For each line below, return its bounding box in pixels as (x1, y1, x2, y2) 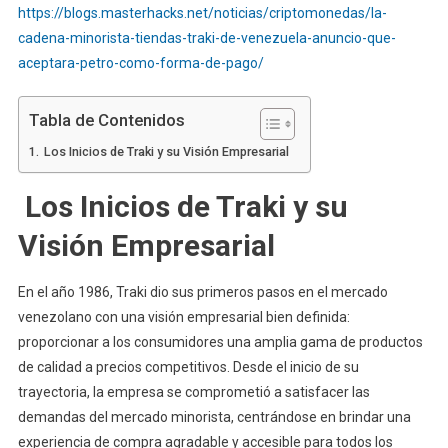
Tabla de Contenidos (28, 110, 185, 131)
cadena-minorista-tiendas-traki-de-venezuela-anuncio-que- (17, 30, 396, 47)
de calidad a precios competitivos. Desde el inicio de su (17, 359, 359, 376)
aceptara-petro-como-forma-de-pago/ (17, 55, 264, 72)
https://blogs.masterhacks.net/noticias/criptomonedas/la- (17, 5, 387, 22)
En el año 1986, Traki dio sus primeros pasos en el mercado (17, 284, 388, 301)
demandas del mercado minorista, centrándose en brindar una (17, 409, 411, 426)
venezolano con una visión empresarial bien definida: (17, 309, 350, 326)
